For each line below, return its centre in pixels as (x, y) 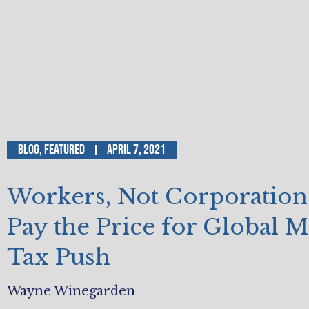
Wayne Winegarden (71, 291)
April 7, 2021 (136, 149)
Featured (64, 149)
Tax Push (59, 257)
